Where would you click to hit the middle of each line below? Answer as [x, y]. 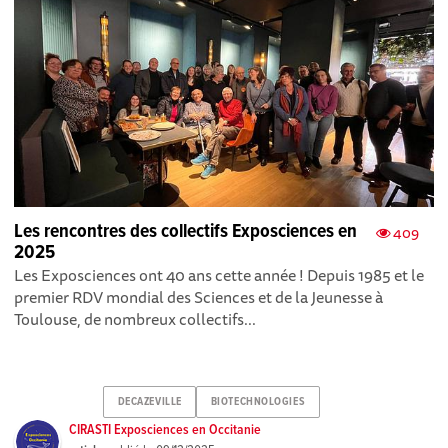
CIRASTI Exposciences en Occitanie [165, 429]
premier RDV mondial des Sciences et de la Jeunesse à [199, 296]
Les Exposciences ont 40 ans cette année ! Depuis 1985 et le [219, 274]
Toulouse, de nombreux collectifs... [135, 318]
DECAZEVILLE [149, 402]
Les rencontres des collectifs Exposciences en [186, 231]
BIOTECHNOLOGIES [258, 402]
